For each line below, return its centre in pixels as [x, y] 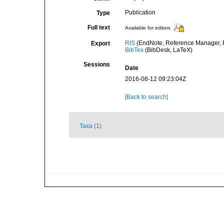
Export [100, 43]
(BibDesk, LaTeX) [168, 50]
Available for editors [147, 28]
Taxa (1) [90, 126]
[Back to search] [146, 97]
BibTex [134, 50]
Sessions [96, 64]
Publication [140, 12]
